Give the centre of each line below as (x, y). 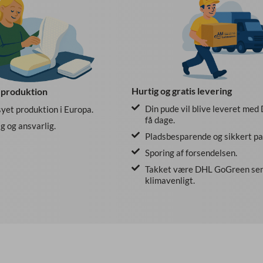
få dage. (160, 120)
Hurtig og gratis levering (182, 91)
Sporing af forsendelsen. (191, 153)
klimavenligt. (170, 181)
